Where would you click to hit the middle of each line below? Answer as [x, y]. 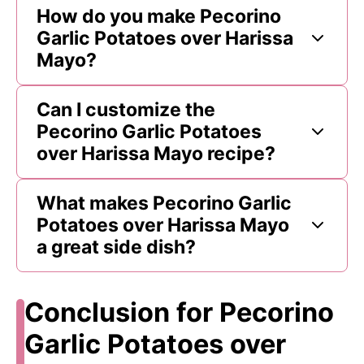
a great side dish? [116, 247]
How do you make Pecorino [159, 16]
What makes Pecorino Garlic [164, 203]
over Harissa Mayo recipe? [156, 153]
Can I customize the [126, 109]
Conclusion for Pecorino [179, 312]
